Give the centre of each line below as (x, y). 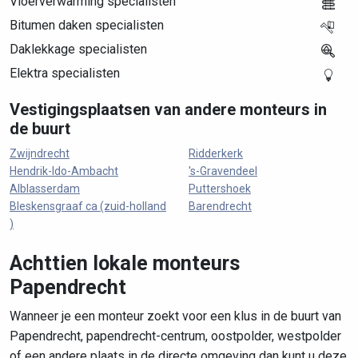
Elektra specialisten (65, 73)
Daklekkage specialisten (78, 49)
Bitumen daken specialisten (87, 25)
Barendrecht (220, 206)
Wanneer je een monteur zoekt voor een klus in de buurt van (175, 316)
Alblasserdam (45, 189)
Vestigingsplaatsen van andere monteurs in (168, 109)
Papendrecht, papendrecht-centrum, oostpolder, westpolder (175, 336)
